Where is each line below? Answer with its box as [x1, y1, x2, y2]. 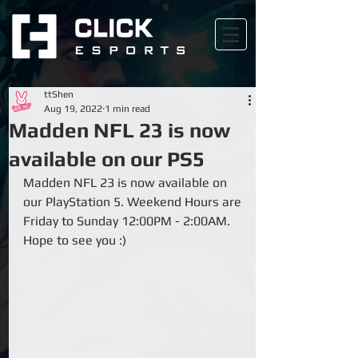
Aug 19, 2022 [44, 103, 102, 114]
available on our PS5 [9, 147, 205, 171]
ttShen [44, 89, 74, 100]
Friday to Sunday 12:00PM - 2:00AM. [23, 213, 233, 229]
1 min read [105, 103, 150, 114]
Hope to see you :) [23, 233, 126, 248]
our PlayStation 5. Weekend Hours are [23, 194, 245, 209]
